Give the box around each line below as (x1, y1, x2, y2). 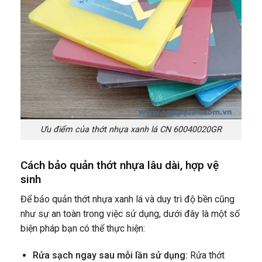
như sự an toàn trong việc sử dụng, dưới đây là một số (20, 208, 240, 220)
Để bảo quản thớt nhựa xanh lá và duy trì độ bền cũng (20, 194, 235, 205)
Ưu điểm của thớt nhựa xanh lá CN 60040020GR (40, 125, 222, 135)
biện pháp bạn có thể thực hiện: (20, 223, 145, 235)
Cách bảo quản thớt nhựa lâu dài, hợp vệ (20, 158, 219, 172)
